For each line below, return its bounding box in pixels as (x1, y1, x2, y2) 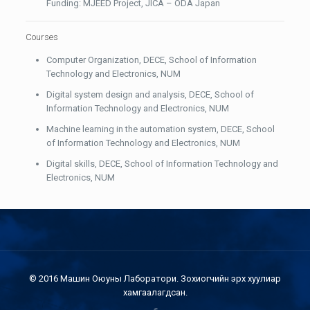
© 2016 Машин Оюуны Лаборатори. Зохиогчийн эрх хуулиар (29, 273, 281, 284)
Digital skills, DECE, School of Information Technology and (46, 158, 279, 169)
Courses (26, 31, 59, 42)
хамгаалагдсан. (122, 286, 188, 298)
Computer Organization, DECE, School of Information (46, 54, 257, 65)
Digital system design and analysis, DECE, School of (46, 89, 255, 100)
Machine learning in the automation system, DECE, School (46, 123, 275, 134)
